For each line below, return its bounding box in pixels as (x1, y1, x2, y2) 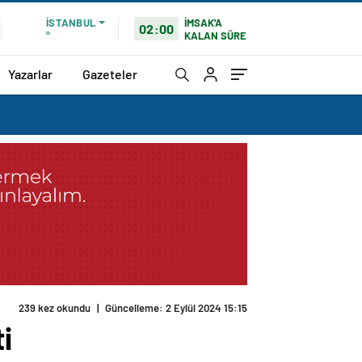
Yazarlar (8, 65, 53, 82)
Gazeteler (82, 65, 137, 82)
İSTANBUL (46, 16, 95, 29)
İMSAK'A (184, 15, 223, 29)
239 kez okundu (19, 301, 90, 315)
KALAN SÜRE (184, 28, 247, 42)
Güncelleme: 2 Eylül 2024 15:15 (105, 301, 247, 315)
